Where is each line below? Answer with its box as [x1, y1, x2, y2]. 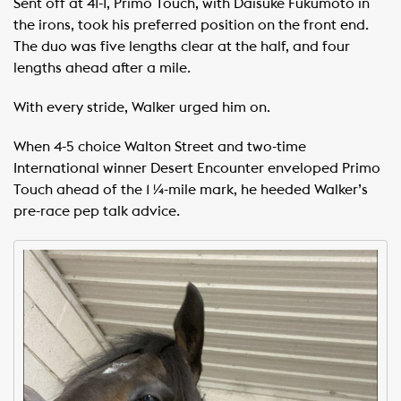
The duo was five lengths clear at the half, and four [13, 39, 350, 54]
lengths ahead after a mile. [13, 61, 191, 75]
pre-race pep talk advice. [13, 204, 180, 218]
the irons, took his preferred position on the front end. [13, 18, 369, 32]
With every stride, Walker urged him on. [13, 100, 270, 115]
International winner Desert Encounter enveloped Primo [13, 161, 380, 175]
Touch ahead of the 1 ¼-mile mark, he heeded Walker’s [13, 183, 368, 197]
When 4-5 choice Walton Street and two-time [13, 140, 306, 154]
